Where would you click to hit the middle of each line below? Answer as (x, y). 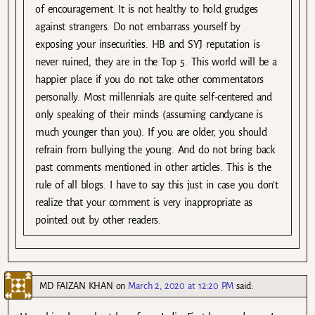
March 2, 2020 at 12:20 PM (180, 286)
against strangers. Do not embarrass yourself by (138, 27)
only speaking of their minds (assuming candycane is (149, 115)
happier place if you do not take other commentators (150, 80)
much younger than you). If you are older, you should (151, 133)
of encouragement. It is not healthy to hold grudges (147, 9)
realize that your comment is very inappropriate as (144, 203)
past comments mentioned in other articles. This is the (153, 168)
